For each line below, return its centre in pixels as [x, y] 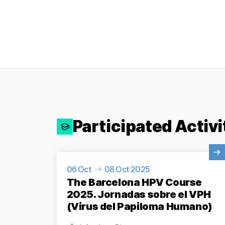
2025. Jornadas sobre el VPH [139, 194]
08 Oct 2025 [127, 169]
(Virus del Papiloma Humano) [139, 206]
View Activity [80, 156]
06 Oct [79, 169]
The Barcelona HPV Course [134, 182]
